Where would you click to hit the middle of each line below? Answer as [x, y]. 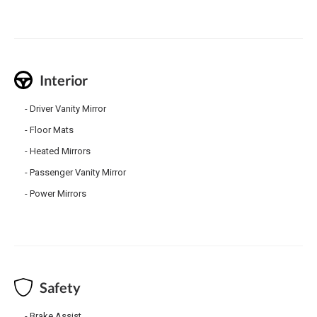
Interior [64, 80]
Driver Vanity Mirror [68, 109]
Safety [60, 288]
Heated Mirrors [60, 151]
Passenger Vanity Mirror [78, 173]
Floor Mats [52, 130]
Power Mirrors [58, 194]
